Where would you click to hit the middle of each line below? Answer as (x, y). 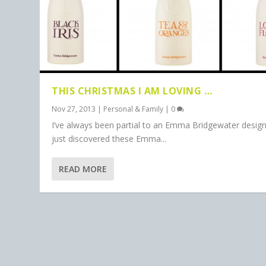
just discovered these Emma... (109, 139)
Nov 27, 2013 (74, 109)
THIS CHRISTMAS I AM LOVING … (132, 91)
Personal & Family (134, 109)
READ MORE (83, 169)
